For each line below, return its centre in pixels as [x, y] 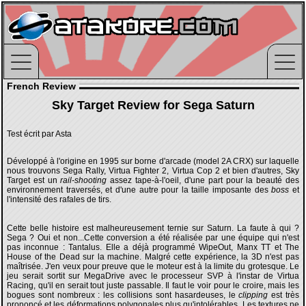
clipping [253, 295]
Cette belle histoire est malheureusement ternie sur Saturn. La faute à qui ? [153, 228]
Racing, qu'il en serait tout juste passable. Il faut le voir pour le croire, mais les [153, 286]
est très [284, 295]
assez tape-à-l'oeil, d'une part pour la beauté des [203, 180]
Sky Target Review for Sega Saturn [153, 105]
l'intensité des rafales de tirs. [59, 199]
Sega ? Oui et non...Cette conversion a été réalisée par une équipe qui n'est [153, 238]
